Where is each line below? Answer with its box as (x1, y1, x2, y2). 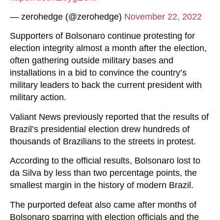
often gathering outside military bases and (10, 55, 173, 66)
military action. (10, 92, 66, 103)
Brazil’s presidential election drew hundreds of (10, 124, 190, 134)
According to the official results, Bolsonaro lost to (10, 156, 200, 166)
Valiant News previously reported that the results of (10, 111, 209, 122)
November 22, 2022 (124, 12, 202, 22)
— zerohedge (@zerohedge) (10, 12, 124, 22)
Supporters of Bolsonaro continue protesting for (10, 31, 195, 41)
